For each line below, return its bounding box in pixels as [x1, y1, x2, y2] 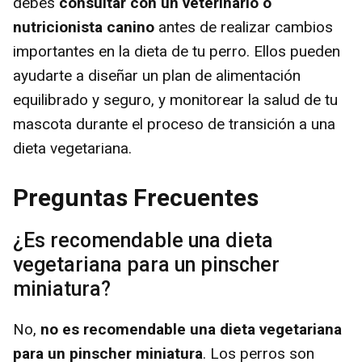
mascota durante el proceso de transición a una [13, 114, 335, 133]
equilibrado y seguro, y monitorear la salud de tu [13, 90, 338, 109]
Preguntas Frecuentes [13, 183, 259, 213]
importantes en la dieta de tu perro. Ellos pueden [13, 41, 340, 61]
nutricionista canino [13, 17, 154, 36]
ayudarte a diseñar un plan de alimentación [13, 65, 301, 85]
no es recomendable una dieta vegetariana [40, 320, 342, 339]
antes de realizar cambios [154, 17, 333, 36]
